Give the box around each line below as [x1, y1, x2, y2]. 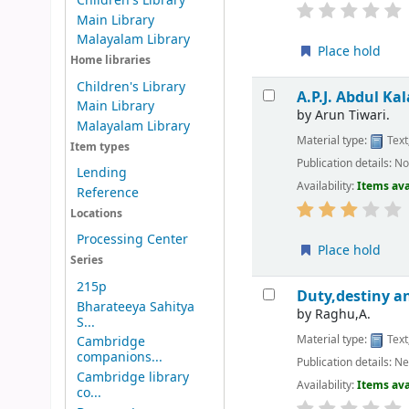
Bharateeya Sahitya [76, 297, 194, 317]
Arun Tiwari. [315, 106, 391, 126]
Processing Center [76, 230, 188, 250]
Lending [76, 163, 127, 184]
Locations [69, 205, 122, 222]
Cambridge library [76, 367, 189, 387]
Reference [76, 184, 139, 204]
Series [69, 253, 103, 269]
